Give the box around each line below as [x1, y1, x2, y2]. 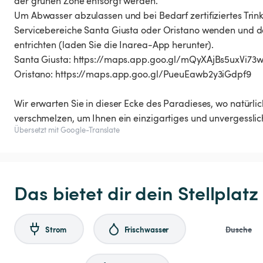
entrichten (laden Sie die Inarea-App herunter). [14, 38, 214, 52]
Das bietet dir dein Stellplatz [14, 179, 258, 206]
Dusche [225, 223, 252, 235]
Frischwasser [124, 223, 169, 235]
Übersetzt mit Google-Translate [14, 124, 120, 136]
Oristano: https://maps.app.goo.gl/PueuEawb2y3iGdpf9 [14, 68, 251, 81]
